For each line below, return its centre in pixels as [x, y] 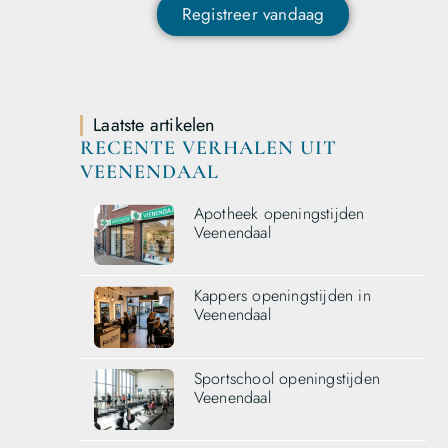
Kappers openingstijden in [282, 296]
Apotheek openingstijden [279, 214]
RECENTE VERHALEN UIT [209, 148]
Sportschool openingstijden [286, 378]
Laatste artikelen [154, 125]
